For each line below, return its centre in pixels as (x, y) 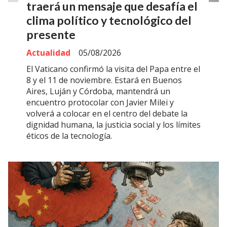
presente (51, 34)
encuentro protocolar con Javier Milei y (100, 103)
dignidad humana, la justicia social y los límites (113, 125)
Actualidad (48, 53)
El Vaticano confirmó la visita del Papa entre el (113, 69)
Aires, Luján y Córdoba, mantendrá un (98, 91)
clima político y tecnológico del (109, 20)
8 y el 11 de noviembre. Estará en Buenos (104, 80)
